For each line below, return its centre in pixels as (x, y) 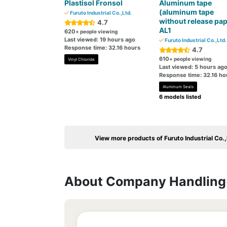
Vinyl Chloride (81, 59)
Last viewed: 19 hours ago (100, 40)
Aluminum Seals (178, 87)
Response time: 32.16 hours (102, 48)
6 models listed (180, 97)
